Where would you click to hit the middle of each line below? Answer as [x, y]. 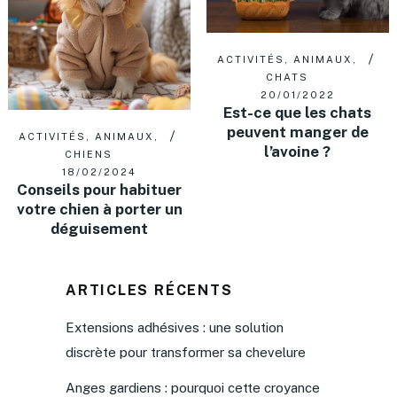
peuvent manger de [297, 132]
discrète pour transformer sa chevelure [185, 353]
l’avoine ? [298, 152]
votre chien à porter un [99, 210]
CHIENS [89, 155]
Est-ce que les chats [298, 113]
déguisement [100, 229]
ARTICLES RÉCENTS [149, 291]
